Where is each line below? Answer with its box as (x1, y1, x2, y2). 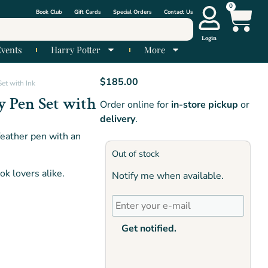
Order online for (100, 98, 172, 112)
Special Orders (113, 8, 153, 16)
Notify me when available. (112, 169, 224, 183)
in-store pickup (171, 98, 239, 112)
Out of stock (112, 147, 160, 160)
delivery (100, 112, 136, 126)
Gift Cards (74, 8, 102, 16)
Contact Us (164, 8, 194, 16)
